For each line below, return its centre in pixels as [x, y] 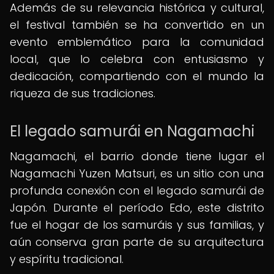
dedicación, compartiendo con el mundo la [137, 76]
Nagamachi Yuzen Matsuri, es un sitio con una [137, 173]
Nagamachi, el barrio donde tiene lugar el [137, 156]
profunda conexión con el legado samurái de [137, 191]
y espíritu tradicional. [67, 259]
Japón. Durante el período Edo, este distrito [137, 208]
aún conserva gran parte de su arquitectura [137, 242]
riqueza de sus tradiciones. [83, 93]
